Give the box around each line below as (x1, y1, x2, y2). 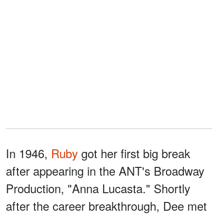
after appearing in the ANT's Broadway (6, 162, 204, 180)
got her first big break (78, 145, 190, 162)
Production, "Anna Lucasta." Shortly (6, 180, 190, 197)
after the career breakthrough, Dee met (6, 197, 207, 215)
